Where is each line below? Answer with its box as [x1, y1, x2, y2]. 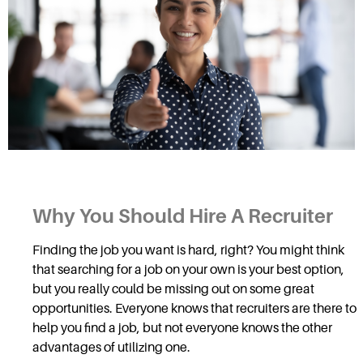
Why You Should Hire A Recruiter [32, 205, 333, 228]
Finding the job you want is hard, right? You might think [32, 243, 344, 258]
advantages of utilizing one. [32, 340, 190, 356]
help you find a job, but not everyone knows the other [32, 321, 332, 336]
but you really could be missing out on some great [32, 282, 314, 297]
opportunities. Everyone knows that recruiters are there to [32, 301, 357, 317]
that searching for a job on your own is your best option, [32, 263, 344, 278]
